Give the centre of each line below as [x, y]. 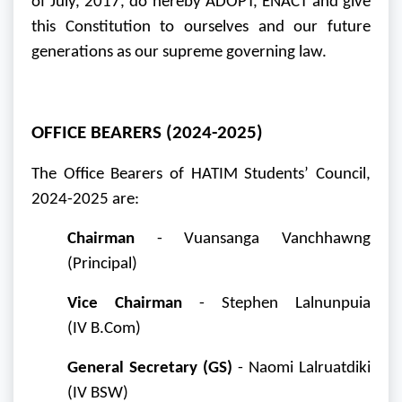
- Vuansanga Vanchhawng [253, 240]
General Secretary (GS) [150, 369]
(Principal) [102, 265]
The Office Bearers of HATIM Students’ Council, [201, 175]
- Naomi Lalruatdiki [301, 369]
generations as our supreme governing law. [179, 53]
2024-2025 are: [85, 200]
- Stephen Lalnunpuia [276, 304]
